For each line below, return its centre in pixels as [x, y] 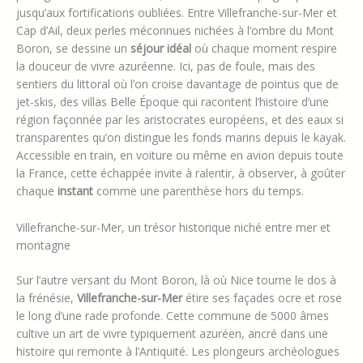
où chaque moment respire [264, 49]
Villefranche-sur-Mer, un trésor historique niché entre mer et [173, 227]
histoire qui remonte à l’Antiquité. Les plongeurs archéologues [178, 351]
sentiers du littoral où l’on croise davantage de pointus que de [177, 84]
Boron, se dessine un [73, 49]
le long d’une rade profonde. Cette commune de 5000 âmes [173, 315]
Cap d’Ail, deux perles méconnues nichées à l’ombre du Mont [175, 31]
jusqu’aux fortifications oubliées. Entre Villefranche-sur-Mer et [177, 13]
